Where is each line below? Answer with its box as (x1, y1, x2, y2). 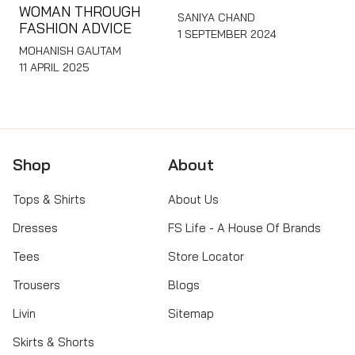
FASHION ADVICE (19, 18, 132, 37)
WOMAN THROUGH (19, 2, 140, 21)
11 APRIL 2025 (19, 59, 90, 74)
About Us (168, 191, 219, 207)
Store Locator (168, 248, 244, 264)
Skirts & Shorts (13, 334, 94, 349)
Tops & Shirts (13, 191, 86, 207)
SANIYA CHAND (177, 10, 255, 25)
